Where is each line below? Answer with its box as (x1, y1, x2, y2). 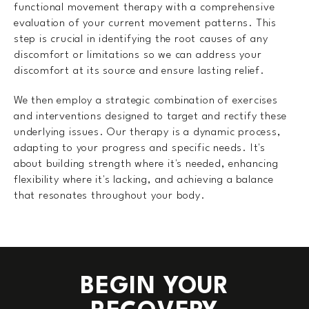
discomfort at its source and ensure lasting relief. (14, 66, 265, 77)
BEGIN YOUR (79, 275, 229, 299)
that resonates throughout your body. (14, 190, 206, 202)
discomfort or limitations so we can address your (14, 50, 262, 61)
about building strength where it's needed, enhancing (14, 159, 279, 170)
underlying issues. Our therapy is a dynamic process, (14, 127, 281, 139)
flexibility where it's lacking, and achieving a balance (14, 175, 274, 186)
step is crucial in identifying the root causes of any (14, 34, 268, 46)
